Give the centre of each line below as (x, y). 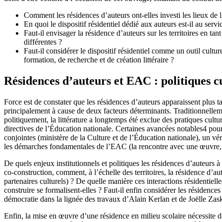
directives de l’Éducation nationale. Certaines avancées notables (103, 128)
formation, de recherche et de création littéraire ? (99, 59)
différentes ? (43, 42)
